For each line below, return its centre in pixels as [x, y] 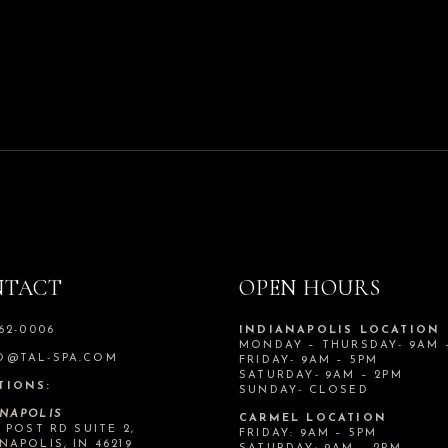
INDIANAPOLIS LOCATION [340, 331]
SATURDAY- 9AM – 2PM [321, 376]
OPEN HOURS [310, 288]
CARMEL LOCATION [313, 419]
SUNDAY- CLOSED [304, 391]
